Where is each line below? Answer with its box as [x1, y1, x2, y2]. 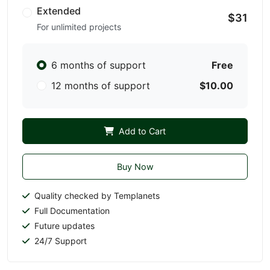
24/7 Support [32, 235, 87, 246]
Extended [37, 4, 81, 17]
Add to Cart [119, 125, 166, 136]
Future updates [32, 220, 95, 231]
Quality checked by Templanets [32, 190, 160, 201]
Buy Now [116, 161, 154, 172]
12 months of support [51, 79, 150, 92]
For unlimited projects [37, 21, 121, 32]
